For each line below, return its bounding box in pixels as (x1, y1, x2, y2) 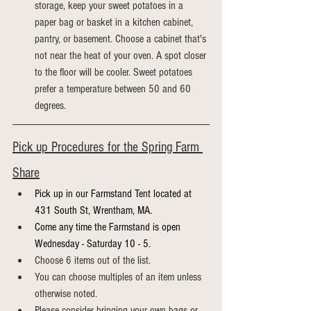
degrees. (35, 99, 66, 112)
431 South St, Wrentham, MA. (35, 204, 152, 217)
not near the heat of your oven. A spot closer (35, 49, 209, 62)
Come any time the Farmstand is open (35, 221, 183, 233)
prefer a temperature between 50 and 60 (35, 83, 194, 95)
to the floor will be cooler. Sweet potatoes (35, 66, 195, 78)
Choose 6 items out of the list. (35, 254, 151, 267)
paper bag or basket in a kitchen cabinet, (35, 16, 196, 28)
